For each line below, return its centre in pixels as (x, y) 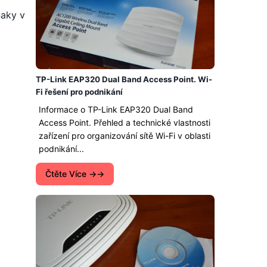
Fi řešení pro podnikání (79, 92)
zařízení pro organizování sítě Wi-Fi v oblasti (125, 136)
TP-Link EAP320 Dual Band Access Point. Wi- (124, 79)
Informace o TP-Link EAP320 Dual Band (116, 109)
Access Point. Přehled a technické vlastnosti (125, 122)
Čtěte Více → (71, 174)
